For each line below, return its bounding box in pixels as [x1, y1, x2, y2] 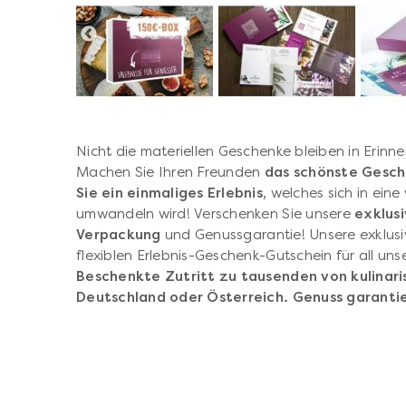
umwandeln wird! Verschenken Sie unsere [76, 206, 355, 223]
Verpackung [76, 227, 161, 244]
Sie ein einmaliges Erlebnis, [76, 185, 267, 202]
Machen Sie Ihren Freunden [76, 164, 265, 181]
